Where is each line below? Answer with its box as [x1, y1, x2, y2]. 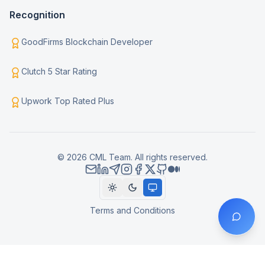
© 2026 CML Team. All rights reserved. [57, 151, 208, 162]
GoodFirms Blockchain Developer [21, 36, 153, 47]
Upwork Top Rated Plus [21, 95, 114, 106]
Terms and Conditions [90, 205, 175, 215]
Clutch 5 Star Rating [21, 66, 97, 76]
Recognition [9, 8, 65, 21]
